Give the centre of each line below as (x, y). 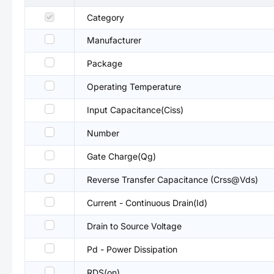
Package (105, 63)
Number (103, 133)
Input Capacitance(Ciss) (135, 110)
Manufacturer (114, 40)
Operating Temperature (134, 87)
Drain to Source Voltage (134, 226)
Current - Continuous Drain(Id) (147, 203)
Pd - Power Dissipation (132, 249)
